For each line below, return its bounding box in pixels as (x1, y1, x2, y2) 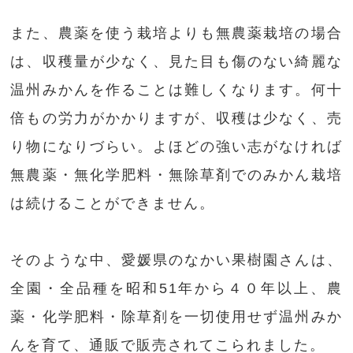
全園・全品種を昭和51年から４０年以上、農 (10, 281, 343, 297)
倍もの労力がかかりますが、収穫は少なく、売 (10, 110, 343, 127)
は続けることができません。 (10, 195, 216, 212)
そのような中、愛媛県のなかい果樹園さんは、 (10, 252, 343, 269)
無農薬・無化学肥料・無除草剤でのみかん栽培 (10, 167, 343, 184)
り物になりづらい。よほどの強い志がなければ (10, 139, 343, 155)
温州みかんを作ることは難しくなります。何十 (10, 82, 343, 98)
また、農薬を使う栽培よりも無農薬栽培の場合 (10, 25, 343, 42)
